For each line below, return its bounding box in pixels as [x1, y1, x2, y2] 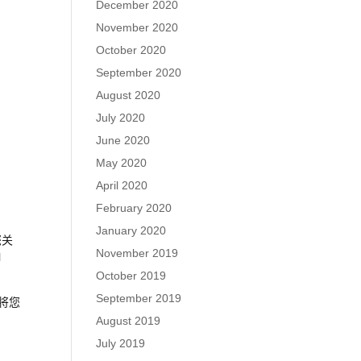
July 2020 [96, 111, 146, 124]
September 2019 [96, 292, 182, 305]
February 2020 [96, 201, 172, 214]
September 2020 [96, 66, 182, 79]
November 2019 [96, 247, 179, 259]
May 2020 [96, 156, 147, 169]
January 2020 [96, 224, 167, 237]
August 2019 [96, 314, 161, 327]
